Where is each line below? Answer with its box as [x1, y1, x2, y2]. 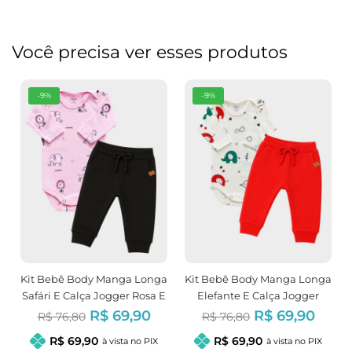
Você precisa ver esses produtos [12, 42, 288, 64]
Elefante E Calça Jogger [197, 288, 319, 302]
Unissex [238, 305, 278, 318]
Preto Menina [59, 305, 129, 318]
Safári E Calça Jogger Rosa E [22, 288, 166, 302]
